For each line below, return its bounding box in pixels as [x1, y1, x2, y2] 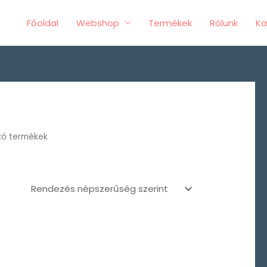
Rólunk [210, 16, 238, 29]
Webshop [76, 16, 119, 29]
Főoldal [27, 16, 58, 29]
